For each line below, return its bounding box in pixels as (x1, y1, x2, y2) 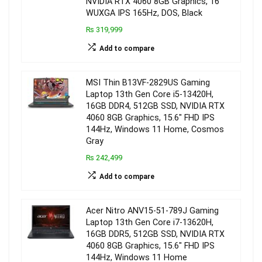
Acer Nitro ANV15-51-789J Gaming (86, 206, 219, 216)
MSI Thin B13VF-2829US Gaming (86, 78, 210, 88)
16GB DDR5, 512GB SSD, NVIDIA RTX (86, 229, 225, 239)
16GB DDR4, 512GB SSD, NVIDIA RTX (86, 101, 225, 111)
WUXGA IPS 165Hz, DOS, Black (86, 8, 202, 18)
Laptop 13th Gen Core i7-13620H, (86, 218, 213, 227)
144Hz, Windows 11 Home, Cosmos (86, 125, 224, 135)
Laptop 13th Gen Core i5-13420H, (86, 89, 213, 99)
